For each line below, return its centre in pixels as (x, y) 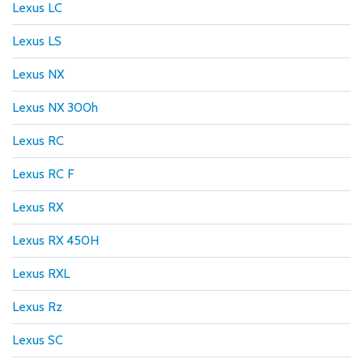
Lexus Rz (37, 306)
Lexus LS (37, 41)
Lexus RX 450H (56, 240)
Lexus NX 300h (55, 107)
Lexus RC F (43, 173)
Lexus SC (38, 340)
